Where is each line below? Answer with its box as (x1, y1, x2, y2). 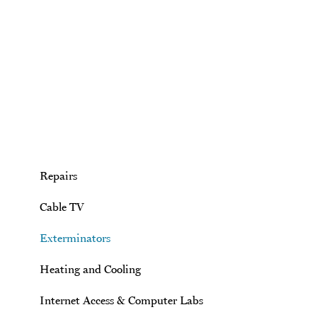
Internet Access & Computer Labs (40, 293, 203, 307)
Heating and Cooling (40, 262, 141, 276)
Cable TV (40, 200, 84, 214)
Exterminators (40, 231, 110, 245)
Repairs (40, 168, 77, 183)
